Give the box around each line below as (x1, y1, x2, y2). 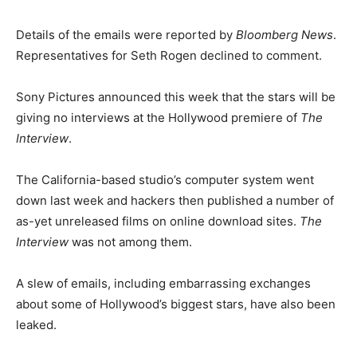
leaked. (16, 317, 57, 332)
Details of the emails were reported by (16, 27, 236, 42)
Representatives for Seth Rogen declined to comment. (16, 48, 322, 63)
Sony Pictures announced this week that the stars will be (16, 89, 335, 104)
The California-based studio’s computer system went (16, 172, 314, 187)
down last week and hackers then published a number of (16, 193, 334, 208)
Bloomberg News (236, 27, 333, 42)
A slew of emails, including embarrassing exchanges (16, 276, 311, 291)
